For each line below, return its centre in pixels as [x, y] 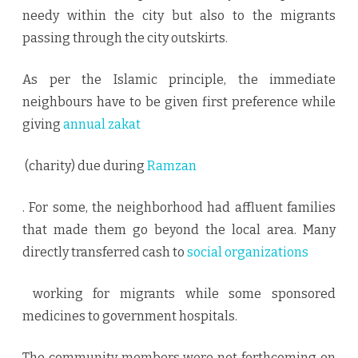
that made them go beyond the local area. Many [179, 230]
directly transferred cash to [105, 253]
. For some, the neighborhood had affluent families [179, 208]
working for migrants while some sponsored [179, 294]
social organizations [248, 253]
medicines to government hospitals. [130, 316]
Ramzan [172, 166]
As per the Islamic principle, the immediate [179, 80]
